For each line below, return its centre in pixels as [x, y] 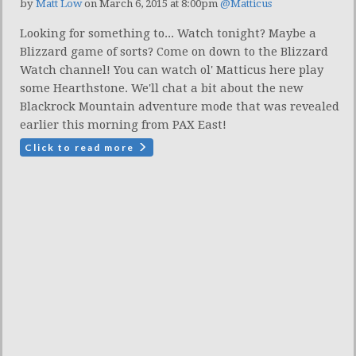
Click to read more [81, 147]
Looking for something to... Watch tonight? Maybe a [168, 33]
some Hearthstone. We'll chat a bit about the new [162, 88]
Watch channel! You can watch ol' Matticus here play [172, 70]
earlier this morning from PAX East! [123, 124]
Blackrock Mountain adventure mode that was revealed [180, 106]
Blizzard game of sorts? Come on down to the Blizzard [174, 51]
